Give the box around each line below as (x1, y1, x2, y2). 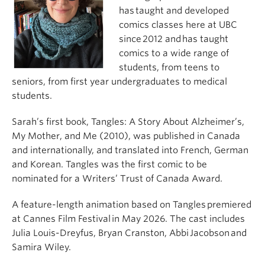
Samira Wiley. (12, 241, 71, 253)
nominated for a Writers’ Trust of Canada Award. (12, 173, 222, 184)
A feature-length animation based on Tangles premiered (12, 199, 251, 210)
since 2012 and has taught (118, 33, 228, 44)
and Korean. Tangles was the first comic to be (12, 159, 207, 170)
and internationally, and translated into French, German (12, 144, 248, 156)
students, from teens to (118, 62, 219, 73)
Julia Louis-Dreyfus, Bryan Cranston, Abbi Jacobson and (12, 227, 247, 238)
